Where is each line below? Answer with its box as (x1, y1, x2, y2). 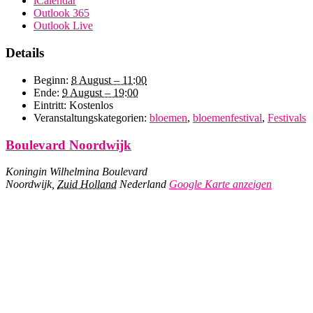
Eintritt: (34, 99, 66, 111)
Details (6, 45, 44, 61)
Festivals (268, 111, 306, 124)
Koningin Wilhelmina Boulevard (6, 166, 147, 178)
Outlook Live (34, 20, 93, 32)
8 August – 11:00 (71, 73, 147, 86)
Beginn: (34, 73, 68, 86)
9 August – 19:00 (62, 86, 138, 99)
